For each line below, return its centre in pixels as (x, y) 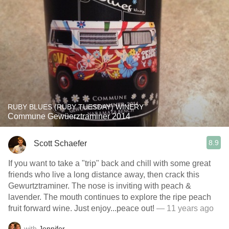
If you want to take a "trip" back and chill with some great (109, 163)
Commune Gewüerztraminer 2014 (69, 116)
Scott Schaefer (60, 143)
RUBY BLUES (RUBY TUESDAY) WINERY (76, 107)
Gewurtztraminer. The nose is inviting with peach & (100, 186)
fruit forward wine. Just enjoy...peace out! (114, 208)
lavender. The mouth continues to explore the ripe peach (26, 197)
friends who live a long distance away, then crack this (104, 175)
